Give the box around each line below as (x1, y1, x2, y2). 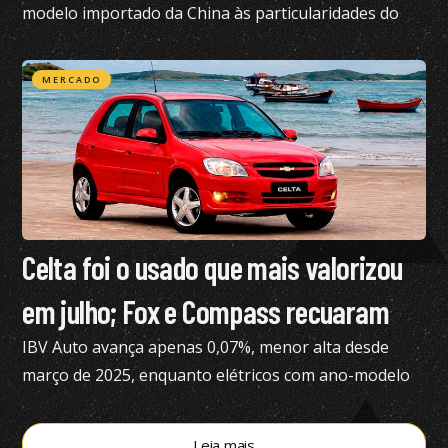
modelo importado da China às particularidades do (22, 2, 400, 24)
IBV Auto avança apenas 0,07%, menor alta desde (22, 336, 390, 358)
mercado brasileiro (22, 30, 164, 52)
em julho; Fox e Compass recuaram (22, 292, 389, 330)
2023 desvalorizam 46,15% (22, 392, 219, 414)
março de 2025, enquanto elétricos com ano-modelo (22, 364, 411, 386)
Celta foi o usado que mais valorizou (22, 248, 403, 286)
